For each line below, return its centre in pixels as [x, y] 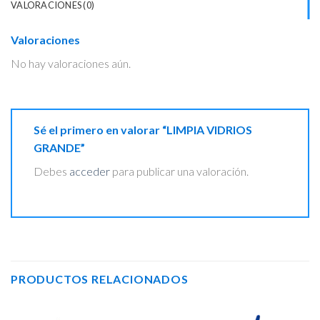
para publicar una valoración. [179, 171]
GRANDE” [60, 148]
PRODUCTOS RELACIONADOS [100, 279]
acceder [90, 171]
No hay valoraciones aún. [71, 64]
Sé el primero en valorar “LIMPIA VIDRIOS [143, 130]
